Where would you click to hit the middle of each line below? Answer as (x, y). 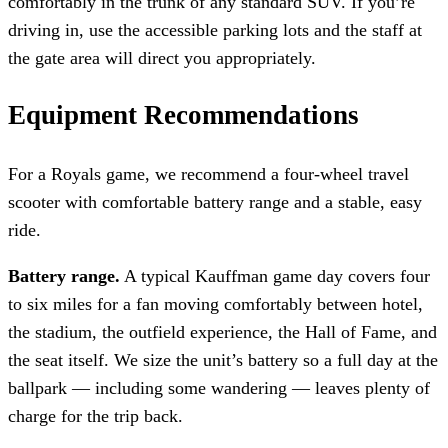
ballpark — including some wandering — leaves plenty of (219, 387)
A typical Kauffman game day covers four (275, 275)
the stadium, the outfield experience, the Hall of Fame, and (222, 331)
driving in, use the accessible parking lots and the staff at (215, 30)
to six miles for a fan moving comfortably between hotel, (215, 303)
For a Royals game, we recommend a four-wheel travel (208, 173)
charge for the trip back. (95, 415)
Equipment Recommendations (183, 115)
